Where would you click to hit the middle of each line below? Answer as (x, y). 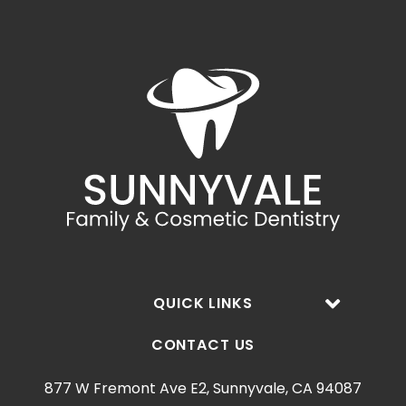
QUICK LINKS (203, 304)
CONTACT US (203, 345)
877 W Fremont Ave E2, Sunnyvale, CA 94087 (203, 389)
